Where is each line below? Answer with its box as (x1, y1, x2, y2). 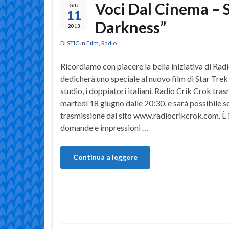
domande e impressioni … (60, 123, 148, 133)
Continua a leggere (73, 153, 138, 162)
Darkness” (95, 18, 166, 37)
